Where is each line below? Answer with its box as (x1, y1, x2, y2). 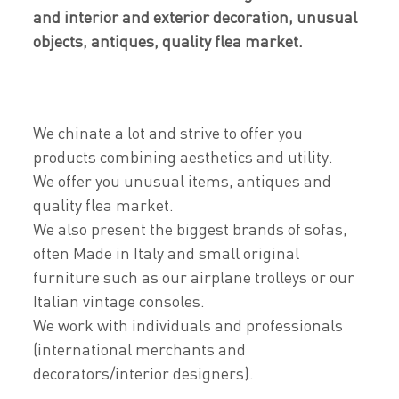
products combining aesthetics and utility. (33, 147, 334, 167)
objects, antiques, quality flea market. (33, 31, 304, 51)
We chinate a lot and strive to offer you (33, 123, 304, 142)
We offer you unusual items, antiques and (33, 171, 332, 191)
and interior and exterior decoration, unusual (33, 7, 358, 27)
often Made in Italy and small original (33, 243, 300, 263)
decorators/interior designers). (33, 363, 255, 383)
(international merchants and (33, 339, 247, 359)
